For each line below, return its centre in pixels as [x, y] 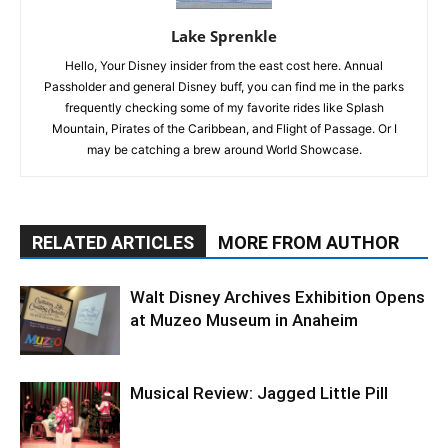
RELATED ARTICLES [113, 243]
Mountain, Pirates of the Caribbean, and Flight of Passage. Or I [224, 129]
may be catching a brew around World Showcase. [224, 150]
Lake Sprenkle [224, 36]
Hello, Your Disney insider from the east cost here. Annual [224, 66]
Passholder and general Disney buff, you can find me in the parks [224, 87]
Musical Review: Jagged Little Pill [259, 393]
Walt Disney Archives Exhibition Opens [277, 297]
